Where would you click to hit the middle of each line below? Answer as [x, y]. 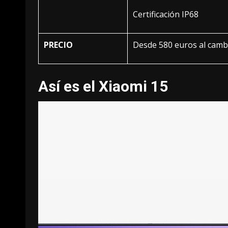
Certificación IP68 [166, 14]
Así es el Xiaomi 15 [103, 86]
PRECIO [58, 45]
